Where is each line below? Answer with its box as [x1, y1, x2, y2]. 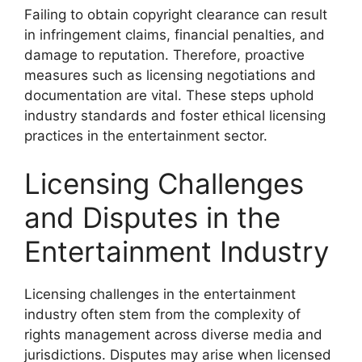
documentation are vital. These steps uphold [24, 86, 314, 103]
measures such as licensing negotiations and [24, 66, 316, 83]
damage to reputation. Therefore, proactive [24, 46, 305, 63]
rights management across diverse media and [24, 326, 322, 343]
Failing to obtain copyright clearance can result [24, 6, 327, 23]
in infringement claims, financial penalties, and [24, 26, 325, 43]
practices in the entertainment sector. [24, 127, 267, 144]
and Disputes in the [24, 200, 280, 234]
